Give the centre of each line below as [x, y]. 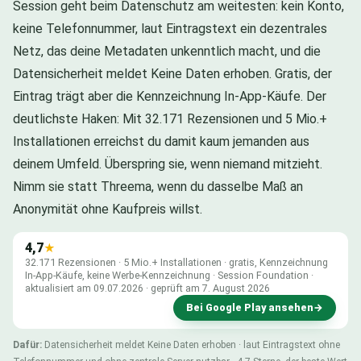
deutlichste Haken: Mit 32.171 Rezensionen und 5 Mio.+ [170, 118]
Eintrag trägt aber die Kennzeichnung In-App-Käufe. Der [170, 96]
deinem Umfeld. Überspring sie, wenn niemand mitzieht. [168, 164]
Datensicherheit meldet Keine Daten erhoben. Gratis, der [172, 73]
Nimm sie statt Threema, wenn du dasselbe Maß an [158, 186]
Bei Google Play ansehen [250, 307]
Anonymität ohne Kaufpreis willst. [108, 209]
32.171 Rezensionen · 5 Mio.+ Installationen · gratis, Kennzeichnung [176, 262]
